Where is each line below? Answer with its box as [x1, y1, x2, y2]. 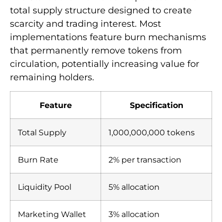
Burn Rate [18, 155, 58, 165]
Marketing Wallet [18, 209, 86, 220]
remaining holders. [10, 71, 94, 83]
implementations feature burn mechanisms [10, 31, 206, 43]
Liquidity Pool [18, 182, 71, 192]
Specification [129, 100, 183, 111]
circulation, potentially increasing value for [10, 58, 199, 69]
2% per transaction [109, 155, 181, 165]
